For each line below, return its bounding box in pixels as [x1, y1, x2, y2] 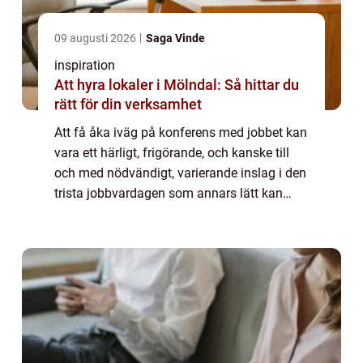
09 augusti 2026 [54, 31, 139, 45]
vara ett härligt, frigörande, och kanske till [54, 144, 289, 160]
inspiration [54, 57, 115, 73]
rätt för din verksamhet [54, 95, 202, 113]
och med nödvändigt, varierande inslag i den [54, 164, 306, 181]
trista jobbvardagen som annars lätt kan [54, 185, 283, 201]
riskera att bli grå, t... [54, 205, 169, 221]
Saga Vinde [146, 31, 205, 45]
